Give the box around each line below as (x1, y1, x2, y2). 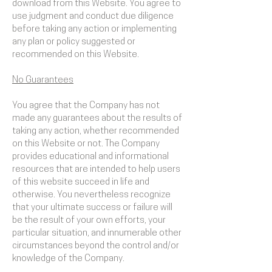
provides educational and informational (12, 152, 169, 161)
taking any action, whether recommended (12, 127, 179, 136)
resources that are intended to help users (12, 165, 180, 174)
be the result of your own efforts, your (12, 216, 166, 225)
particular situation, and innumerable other (12, 229, 182, 238)
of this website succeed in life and (12, 178, 149, 187)
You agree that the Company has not (12, 101, 160, 110)
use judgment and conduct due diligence (12, 12, 174, 21)
